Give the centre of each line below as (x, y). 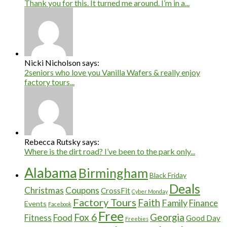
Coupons (82, 191)
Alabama (51, 173)
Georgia (167, 217)
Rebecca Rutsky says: (62, 142)
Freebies (137, 219)
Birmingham (113, 173)
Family (175, 203)
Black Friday (168, 175)
